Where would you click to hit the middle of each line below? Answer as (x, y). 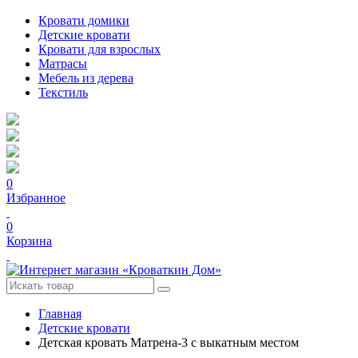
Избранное (36, 198)
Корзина (29, 241)
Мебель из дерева (86, 78)
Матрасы (63, 64)
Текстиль (63, 92)
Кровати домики (84, 20)
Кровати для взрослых (99, 49)
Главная (60, 314)
